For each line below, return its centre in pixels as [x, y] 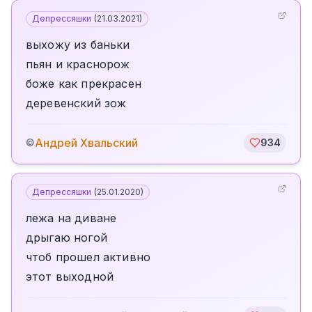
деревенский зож [76, 103]
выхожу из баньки [78, 45]
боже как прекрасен [84, 84]
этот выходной [70, 276]
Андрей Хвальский [86, 143]
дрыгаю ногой [67, 237]
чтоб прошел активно [88, 257]
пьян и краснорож [78, 64]
